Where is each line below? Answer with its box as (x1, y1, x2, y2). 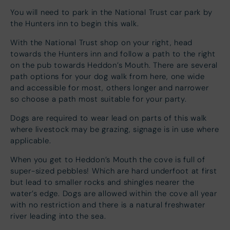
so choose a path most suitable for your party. (10, 94, 187, 104)
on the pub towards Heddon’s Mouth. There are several (10, 60, 218, 70)
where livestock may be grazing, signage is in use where (10, 124, 219, 134)
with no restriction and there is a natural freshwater (10, 200, 205, 209)
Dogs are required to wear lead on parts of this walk (10, 113, 207, 123)
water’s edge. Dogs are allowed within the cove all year (10, 188, 217, 198)
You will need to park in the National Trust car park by (10, 7, 213, 17)
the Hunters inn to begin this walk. (10, 18, 139, 28)
